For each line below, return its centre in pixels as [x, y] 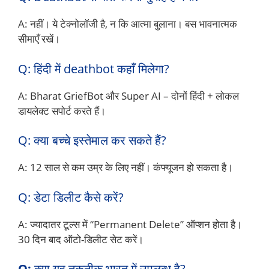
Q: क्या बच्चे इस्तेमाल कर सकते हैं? [92, 141]
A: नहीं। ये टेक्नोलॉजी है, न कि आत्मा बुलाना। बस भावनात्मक [128, 24]
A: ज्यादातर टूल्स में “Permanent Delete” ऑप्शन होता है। [130, 224]
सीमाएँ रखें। [39, 39]
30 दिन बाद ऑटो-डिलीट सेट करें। [81, 239]
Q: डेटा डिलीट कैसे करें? [71, 197]
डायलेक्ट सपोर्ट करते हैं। [62, 110]
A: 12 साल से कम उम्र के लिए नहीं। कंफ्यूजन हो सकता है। [125, 168]
